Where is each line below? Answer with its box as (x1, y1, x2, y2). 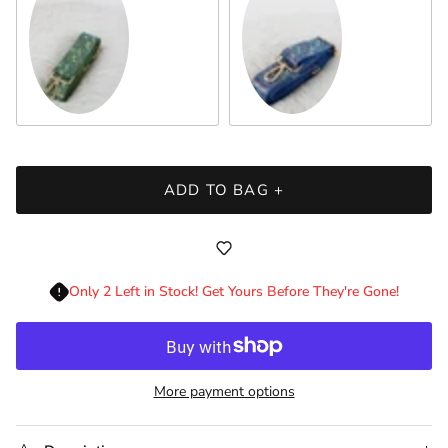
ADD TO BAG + (163, 179, 285, 200)
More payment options (153, 382, 295, 402)
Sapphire (241, 36, 301, 57)
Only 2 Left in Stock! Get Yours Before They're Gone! (69, 282, 399, 302)
